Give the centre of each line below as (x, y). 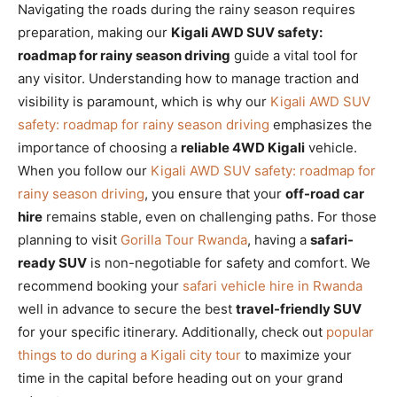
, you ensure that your (215, 194)
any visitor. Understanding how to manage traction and (188, 78)
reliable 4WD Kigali (243, 148)
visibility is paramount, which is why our (144, 101)
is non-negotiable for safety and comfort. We (229, 263)
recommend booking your (100, 286)
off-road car (325, 194)
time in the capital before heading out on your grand (180, 378)
